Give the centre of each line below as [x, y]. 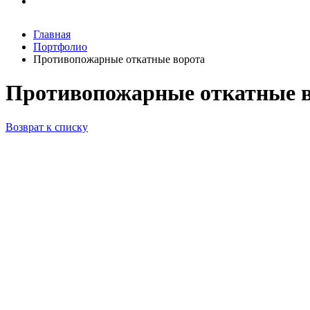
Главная [52, 34]
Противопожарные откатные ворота [119, 59]
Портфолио [60, 47]
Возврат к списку [47, 127]
